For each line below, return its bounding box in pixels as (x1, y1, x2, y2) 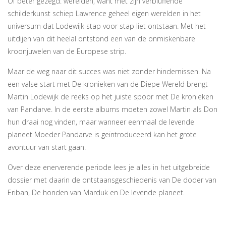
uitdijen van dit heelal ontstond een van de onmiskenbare (8, 34, 195, 44)
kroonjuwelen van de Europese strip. (8, 46, 126, 56)
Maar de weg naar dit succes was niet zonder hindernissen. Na (8, 67, 211, 77)
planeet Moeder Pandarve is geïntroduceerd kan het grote (8, 130, 197, 140)
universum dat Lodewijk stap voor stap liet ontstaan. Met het (8, 21, 206, 31)
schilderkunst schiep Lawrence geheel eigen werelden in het (8, 9, 201, 19)
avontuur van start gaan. (8, 142, 86, 152)
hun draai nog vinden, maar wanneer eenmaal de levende (8, 117, 194, 127)
